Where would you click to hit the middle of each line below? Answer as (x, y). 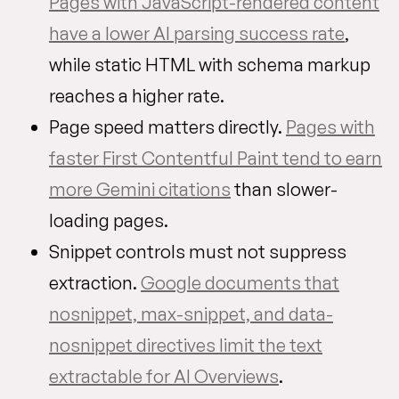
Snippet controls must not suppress (198, 252)
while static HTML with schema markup (210, 65)
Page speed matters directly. (167, 127)
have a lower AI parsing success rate (197, 33)
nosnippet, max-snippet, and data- (191, 314)
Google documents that (240, 283)
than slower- (284, 189)
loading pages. (109, 220)
